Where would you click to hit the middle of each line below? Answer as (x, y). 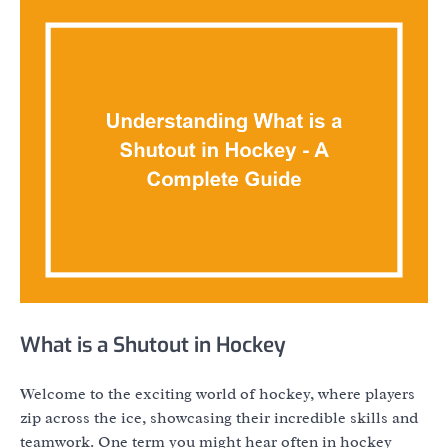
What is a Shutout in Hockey (153, 345)
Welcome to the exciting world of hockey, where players (217, 394)
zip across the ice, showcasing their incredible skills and (219, 418)
